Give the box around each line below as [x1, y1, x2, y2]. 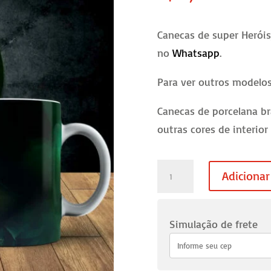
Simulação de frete [169, 217, 258, 230]
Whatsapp [172, 45, 220, 59]
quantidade [157, 233, 211, 247]
